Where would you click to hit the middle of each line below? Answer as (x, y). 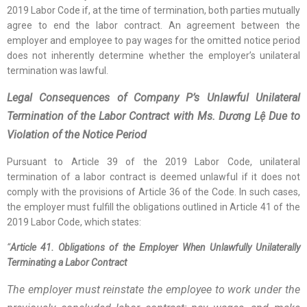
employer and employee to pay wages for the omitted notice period (153, 40)
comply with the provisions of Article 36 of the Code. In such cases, (153, 192)
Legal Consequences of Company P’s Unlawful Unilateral (153, 98)
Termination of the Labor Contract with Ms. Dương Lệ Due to (153, 116)
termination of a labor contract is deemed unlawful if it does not (153, 177)
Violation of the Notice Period (79, 135)
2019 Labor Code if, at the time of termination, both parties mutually (153, 10)
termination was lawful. (58, 71)
